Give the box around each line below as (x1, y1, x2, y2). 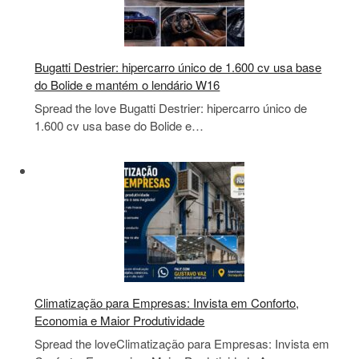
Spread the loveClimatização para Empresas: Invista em (34, 335, 330, 353)
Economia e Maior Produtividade (34, 311, 205, 329)
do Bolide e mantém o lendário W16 (34, 75, 220, 93)
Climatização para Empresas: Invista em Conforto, (34, 293, 300, 311)
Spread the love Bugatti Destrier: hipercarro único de (34, 99, 308, 117)
